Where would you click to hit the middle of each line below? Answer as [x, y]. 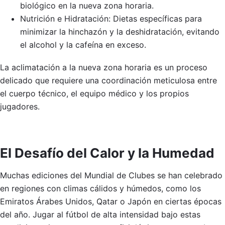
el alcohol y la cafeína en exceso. [83, 45]
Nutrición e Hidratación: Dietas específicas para [111, 19]
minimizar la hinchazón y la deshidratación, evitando [120, 32]
